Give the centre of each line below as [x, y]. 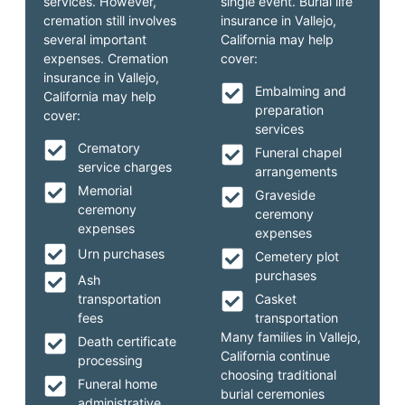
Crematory [108, 147]
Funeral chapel [298, 152]
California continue [275, 355]
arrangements [296, 171]
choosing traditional [278, 374]
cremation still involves [110, 21]
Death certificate [127, 341]
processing [110, 360]
